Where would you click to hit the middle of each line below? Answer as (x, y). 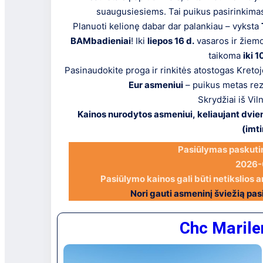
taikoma (225, 55)
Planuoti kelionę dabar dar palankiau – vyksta (167, 26)
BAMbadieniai (100, 41)
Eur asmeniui (156, 85)
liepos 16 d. (171, 41)
